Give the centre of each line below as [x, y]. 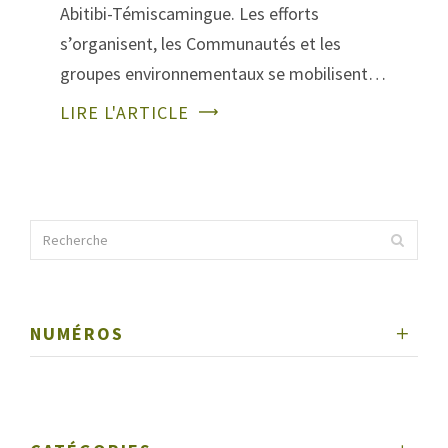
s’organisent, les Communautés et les [200, 44]
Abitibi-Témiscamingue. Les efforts [189, 14]
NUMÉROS [77, 334]
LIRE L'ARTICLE [124, 113]
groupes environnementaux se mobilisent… [223, 74]
